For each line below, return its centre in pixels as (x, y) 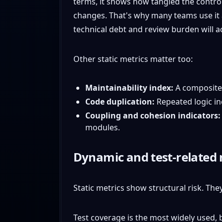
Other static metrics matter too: (133, 59)
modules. (102, 127)
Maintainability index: (129, 87)
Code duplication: (120, 101)
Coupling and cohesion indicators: (153, 115)
